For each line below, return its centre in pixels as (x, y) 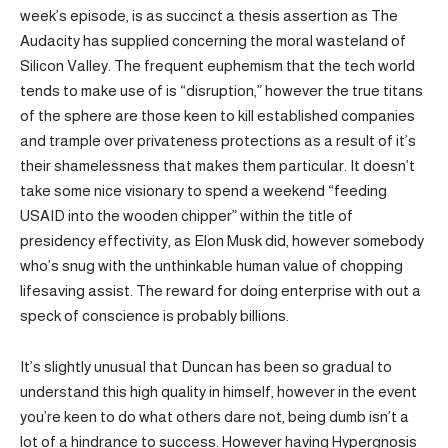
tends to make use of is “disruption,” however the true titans (221, 91)
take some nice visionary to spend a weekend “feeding (203, 191)
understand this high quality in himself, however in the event (218, 391)
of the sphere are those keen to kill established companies (217, 116)
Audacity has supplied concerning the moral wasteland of (213, 41)
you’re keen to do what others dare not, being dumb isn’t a (214, 416)
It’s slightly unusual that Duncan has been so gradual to (206, 366)
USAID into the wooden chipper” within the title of (186, 216)
